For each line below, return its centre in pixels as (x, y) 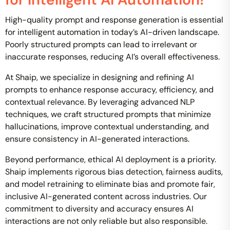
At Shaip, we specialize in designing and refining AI (100, 77)
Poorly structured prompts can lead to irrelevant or (101, 44)
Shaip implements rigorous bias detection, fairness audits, (114, 172)
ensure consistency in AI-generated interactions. (97, 139)
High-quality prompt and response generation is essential (114, 20)
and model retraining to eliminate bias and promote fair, (110, 184)
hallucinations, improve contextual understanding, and (107, 127)
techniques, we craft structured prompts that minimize (108, 114)
